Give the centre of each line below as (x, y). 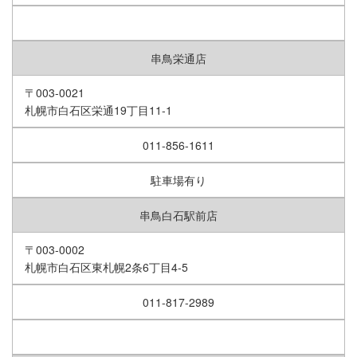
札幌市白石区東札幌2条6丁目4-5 (106, 267)
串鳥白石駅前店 (178, 216)
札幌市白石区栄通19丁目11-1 (98, 110)
